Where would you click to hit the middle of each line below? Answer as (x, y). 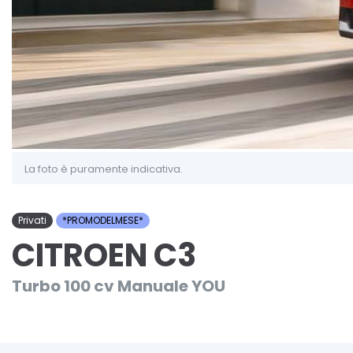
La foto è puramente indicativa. (104, 169)
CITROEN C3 (104, 256)
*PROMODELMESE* (103, 221)
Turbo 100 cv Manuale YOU (119, 286)
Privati (32, 221)
